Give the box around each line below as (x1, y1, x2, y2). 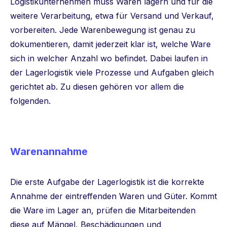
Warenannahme (10, 145, 88, 158)
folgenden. (10, 95, 56, 106)
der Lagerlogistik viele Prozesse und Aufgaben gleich (10, 67, 214, 78)
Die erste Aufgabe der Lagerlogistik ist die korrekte (10, 176, 204, 187)
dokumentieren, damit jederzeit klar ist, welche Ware (10, 39, 211, 49)
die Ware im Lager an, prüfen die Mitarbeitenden (10, 205, 196, 215)
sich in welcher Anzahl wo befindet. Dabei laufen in (10, 53, 208, 63)
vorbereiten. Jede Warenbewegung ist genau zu (10, 24, 195, 35)
